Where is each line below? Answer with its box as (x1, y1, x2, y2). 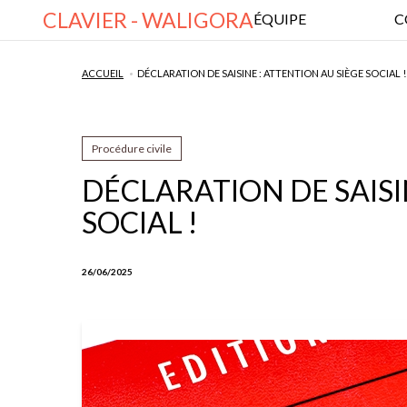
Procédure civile (92, 142, 172, 155)
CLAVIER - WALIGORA (43, 7, 253, 33)
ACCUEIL (82, 67, 124, 79)
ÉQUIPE (253, 10, 306, 27)
